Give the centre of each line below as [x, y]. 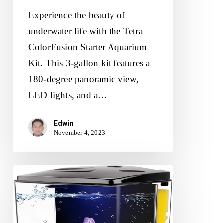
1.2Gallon [32, 172]
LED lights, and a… [68, 95]
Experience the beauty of [77, 15]
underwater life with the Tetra [85, 31]
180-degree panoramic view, [84, 79]
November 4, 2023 [79, 132]
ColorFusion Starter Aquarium [88, 47]
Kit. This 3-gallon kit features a [89, 63]
